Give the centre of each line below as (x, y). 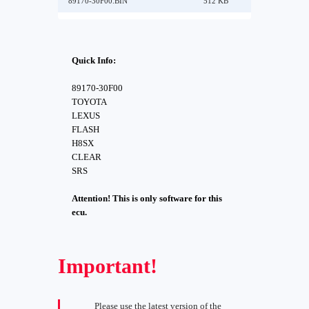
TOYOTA (89, 102)
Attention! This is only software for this (147, 198)
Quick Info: (94, 60)
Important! (108, 266)
